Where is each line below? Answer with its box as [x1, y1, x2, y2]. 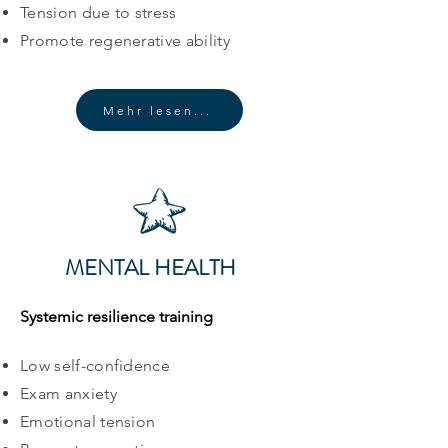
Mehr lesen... [103, 102, 212, 118]
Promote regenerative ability [20, 31, 230, 50]
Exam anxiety [20, 384, 117, 403]
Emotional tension [20, 412, 156, 431]
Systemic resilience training [20, 307, 213, 326]
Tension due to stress [20, 3, 177, 22]
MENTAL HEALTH [64, 252, 236, 283]
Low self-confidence [20, 356, 171, 375]
